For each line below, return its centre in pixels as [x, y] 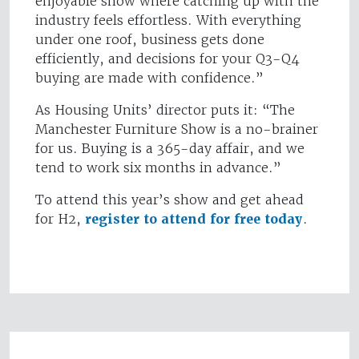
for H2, [60, 218]
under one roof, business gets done [150, 39]
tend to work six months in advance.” [158, 167]
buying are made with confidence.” [149, 77]
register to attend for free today [194, 219]
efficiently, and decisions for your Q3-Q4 [167, 58]
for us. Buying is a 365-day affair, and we [170, 148]
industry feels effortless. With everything [168, 20]
